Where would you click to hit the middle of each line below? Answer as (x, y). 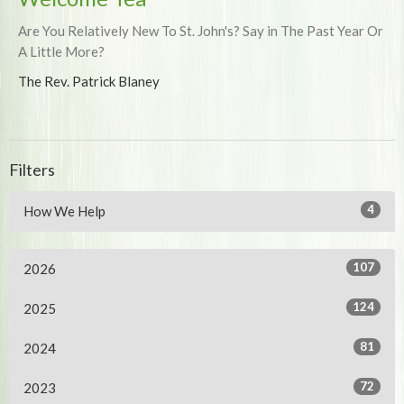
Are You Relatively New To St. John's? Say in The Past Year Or (201, 30)
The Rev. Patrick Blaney (89, 81)
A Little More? (61, 51)
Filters (32, 169)
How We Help (64, 211)
